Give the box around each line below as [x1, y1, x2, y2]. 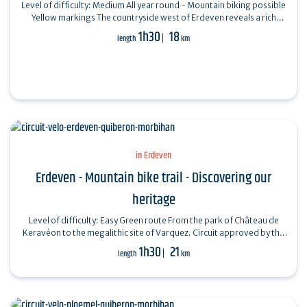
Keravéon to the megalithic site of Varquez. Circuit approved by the [23, 227, 193, 238]
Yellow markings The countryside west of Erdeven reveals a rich [31, 12, 97, 23]
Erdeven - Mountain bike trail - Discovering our [36, 167, 271, 189]
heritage [132, 188, 175, 211]
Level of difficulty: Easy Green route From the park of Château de [28, 214, 168, 225]
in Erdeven [136, 147, 171, 163]
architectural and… [116, 24, 191, 35]
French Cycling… [121, 239, 186, 250]
